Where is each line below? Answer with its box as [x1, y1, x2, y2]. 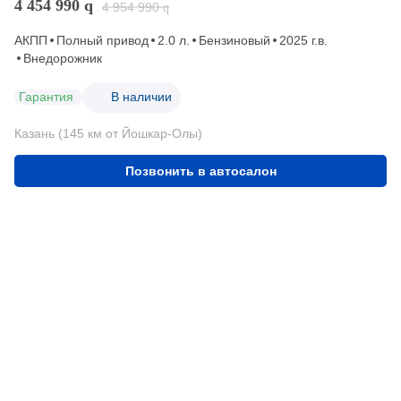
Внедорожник [23, 50, 102, 65]
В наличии [111, 90, 172, 105]
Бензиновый [199, 32, 270, 47]
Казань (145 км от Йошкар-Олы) [14, 125, 202, 141]
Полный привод [56, 32, 149, 47]
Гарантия [19, 90, 73, 105]
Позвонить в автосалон [124, 163, 277, 178]
